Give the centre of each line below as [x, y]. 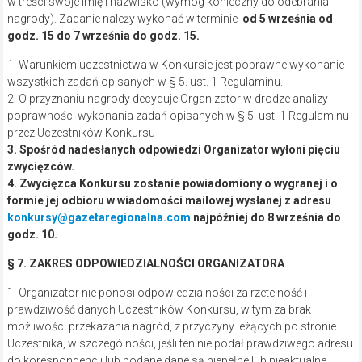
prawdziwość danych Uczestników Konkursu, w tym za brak [159, 310]
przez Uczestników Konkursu [81, 133]
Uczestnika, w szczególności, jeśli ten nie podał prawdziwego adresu [180, 344]
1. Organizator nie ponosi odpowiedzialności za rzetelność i [157, 293]
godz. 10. [32, 235]
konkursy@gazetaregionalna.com [99, 218]
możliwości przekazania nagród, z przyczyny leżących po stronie [171, 327]
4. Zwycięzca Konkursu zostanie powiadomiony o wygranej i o [172, 184]
